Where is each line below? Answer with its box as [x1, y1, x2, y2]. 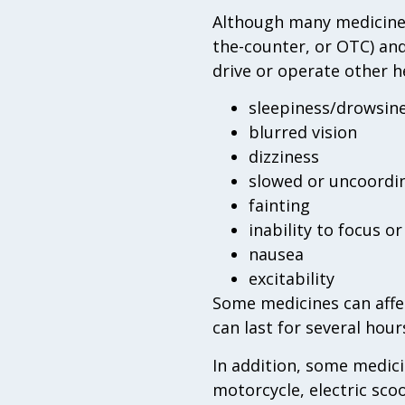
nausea [248, 243, 304, 266]
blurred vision [248, 121, 357, 144]
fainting [248, 194, 310, 217]
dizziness [248, 146, 319, 168]
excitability [248, 268, 334, 290]
